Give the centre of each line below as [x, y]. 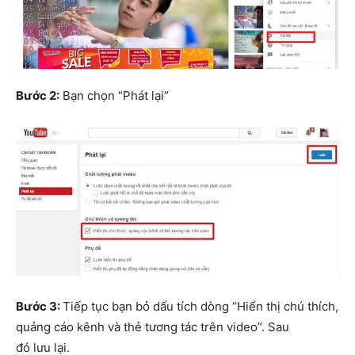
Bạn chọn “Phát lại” [114, 95]
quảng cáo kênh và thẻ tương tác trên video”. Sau [153, 326]
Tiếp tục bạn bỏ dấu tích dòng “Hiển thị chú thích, [200, 306]
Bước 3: [39, 306]
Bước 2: [38, 95]
